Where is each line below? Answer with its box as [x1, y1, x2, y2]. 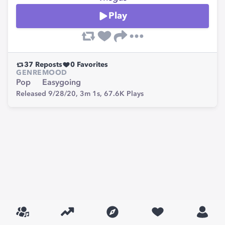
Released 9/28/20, [16, 90, 80, 97]
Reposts [33, 61, 62, 68]
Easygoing [42, 79, 81, 87]
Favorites [75, 61, 108, 68]
